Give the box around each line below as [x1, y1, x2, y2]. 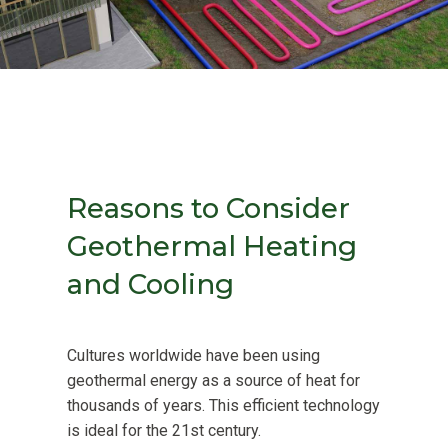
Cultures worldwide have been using [66, 346, 320, 366]
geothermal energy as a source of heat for [66, 371, 360, 391]
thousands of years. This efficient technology [66, 396, 380, 416]
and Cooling [66, 267, 234, 302]
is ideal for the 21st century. [66, 421, 261, 441]
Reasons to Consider [66, 191, 350, 226]
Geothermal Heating [66, 229, 357, 264]
